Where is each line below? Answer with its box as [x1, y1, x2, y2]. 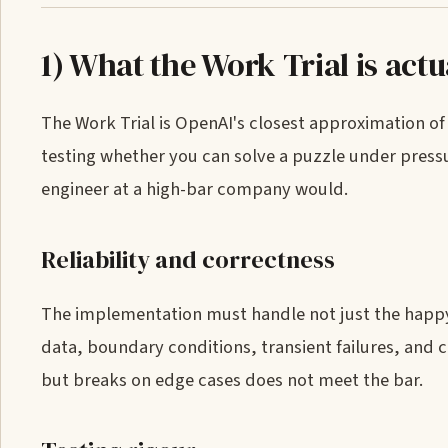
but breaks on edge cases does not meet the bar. [41, 367, 423, 393]
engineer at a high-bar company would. [41, 176, 348, 202]
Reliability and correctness [41, 243, 335, 276]
